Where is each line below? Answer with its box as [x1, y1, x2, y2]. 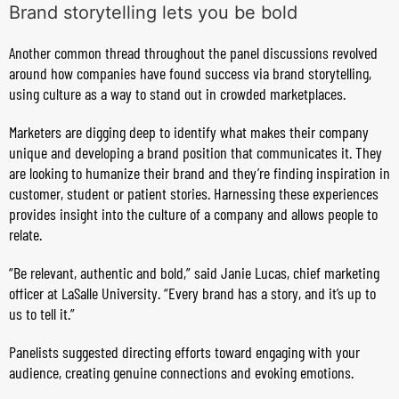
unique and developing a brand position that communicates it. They [9, 142, 382, 162]
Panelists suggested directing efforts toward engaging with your [9, 342, 360, 362]
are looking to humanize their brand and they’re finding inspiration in [9, 163, 390, 183]
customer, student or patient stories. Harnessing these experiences [9, 183, 379, 203]
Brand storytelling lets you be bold [9, 2, 297, 23]
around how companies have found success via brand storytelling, [9, 63, 371, 83]
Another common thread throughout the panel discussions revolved [9, 43, 378, 62]
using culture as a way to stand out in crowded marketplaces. [9, 84, 346, 103]
